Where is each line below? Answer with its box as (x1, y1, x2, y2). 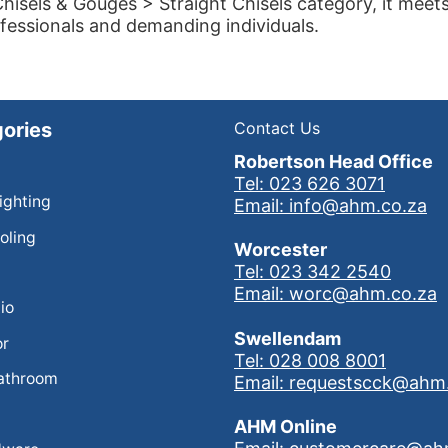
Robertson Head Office (234, 150, 433, 172)
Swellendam (234, 327, 341, 349)
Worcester (234, 239, 327, 261)
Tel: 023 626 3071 (234, 172, 385, 194)
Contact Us (234, 117, 320, 138)
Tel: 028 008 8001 (234, 349, 386, 371)
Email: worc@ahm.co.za (234, 283, 437, 305)
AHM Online (234, 416, 337, 438)
